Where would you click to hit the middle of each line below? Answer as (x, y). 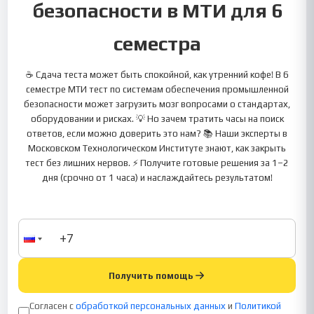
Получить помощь (151, 275)
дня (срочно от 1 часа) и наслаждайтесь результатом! (157, 178)
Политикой (258, 306)
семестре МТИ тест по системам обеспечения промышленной (157, 89)
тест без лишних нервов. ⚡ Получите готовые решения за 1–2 (157, 163)
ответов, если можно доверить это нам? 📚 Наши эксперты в (157, 134)
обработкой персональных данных (151, 306)
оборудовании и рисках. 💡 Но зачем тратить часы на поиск (157, 119)
